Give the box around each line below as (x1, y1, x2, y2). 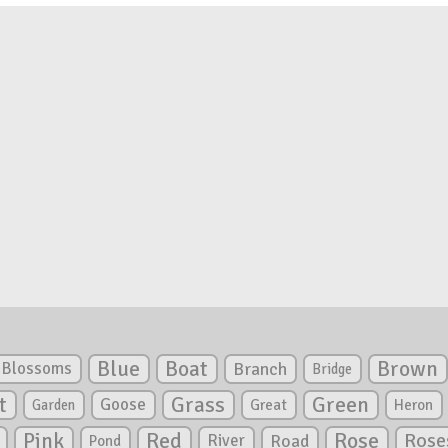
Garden (32, 395, 75, 414)
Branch (233, 357, 287, 380)
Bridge (312, 359, 352, 378)
